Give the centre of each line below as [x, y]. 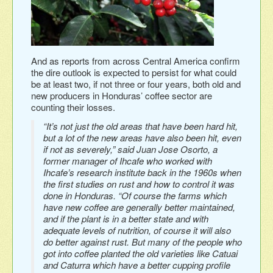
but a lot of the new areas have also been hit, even [142, 137]
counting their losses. [73, 107]
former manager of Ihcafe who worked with [128, 160]
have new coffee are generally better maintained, [139, 207]
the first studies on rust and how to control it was [139, 183]
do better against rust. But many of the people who [143, 241]
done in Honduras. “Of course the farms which [135, 195]
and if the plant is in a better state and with [126, 218]
